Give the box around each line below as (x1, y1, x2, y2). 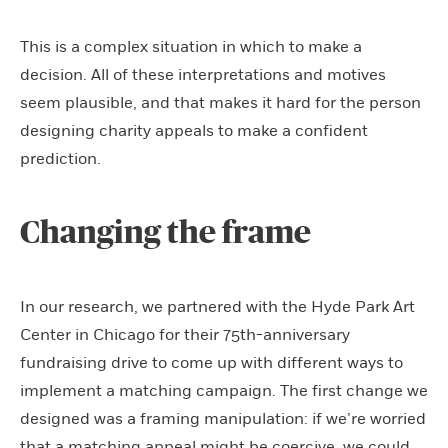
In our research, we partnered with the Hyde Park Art (20, 296, 415, 317)
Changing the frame (20, 216, 311, 249)
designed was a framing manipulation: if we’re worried (20, 408, 426, 429)
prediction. (20, 148, 101, 169)
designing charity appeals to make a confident (20, 120, 368, 141)
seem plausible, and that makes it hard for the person (20, 92, 421, 113)
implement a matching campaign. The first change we (20, 380, 428, 401)
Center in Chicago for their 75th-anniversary (20, 324, 350, 345)
